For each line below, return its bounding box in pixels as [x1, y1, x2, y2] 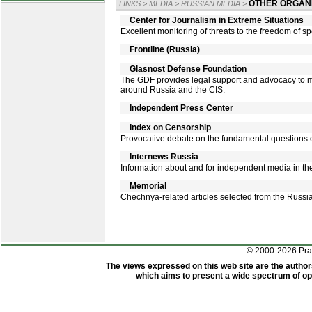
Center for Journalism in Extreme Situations [127, 15, 304, 25]
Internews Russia [127, 152, 198, 162]
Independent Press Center [127, 103, 233, 113]
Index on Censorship [127, 123, 211, 132]
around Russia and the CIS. [120, 85, 225, 95]
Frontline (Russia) [127, 45, 200, 54]
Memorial [127, 181, 166, 191]
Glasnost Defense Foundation [127, 64, 247, 74]
